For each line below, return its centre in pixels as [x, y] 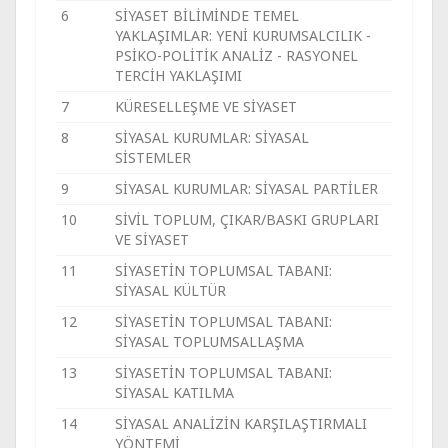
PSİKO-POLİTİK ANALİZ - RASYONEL [236, 55]
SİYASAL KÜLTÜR [170, 290]
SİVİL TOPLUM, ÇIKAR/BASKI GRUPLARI [247, 219]
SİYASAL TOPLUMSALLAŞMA [209, 341]
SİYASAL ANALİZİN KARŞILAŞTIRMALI [241, 423]
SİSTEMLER [153, 157]
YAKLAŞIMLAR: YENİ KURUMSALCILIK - [243, 35]
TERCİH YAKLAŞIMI [178, 75]
